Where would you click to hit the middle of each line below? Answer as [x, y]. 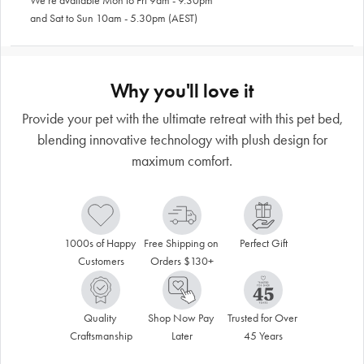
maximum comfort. [182, 160]
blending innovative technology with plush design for [182, 139]
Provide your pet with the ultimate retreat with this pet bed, [182, 118]
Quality [100, 318]
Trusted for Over [262, 318]
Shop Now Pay [181, 318]
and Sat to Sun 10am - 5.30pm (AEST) [114, 18]
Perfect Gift [263, 243]
